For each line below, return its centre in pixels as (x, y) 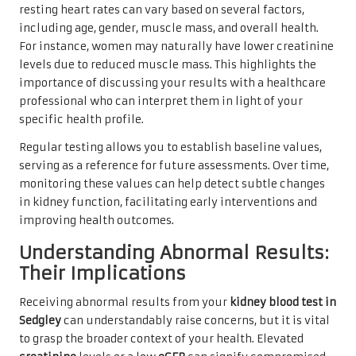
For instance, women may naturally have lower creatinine (176, 46)
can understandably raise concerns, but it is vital (195, 320)
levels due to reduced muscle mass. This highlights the (168, 64)
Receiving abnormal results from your (124, 302)
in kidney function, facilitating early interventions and (168, 202)
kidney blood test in (283, 302)
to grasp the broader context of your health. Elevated (161, 339)
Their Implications (103, 273)
